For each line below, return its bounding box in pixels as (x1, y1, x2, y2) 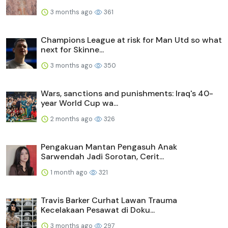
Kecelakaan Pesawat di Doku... (41, 204, 155, 215)
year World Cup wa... (41, 97, 118, 108)
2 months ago (49, 114, 94, 123)
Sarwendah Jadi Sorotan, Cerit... (41, 151, 164, 162)
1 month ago (49, 167, 89, 177)
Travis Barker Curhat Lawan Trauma (41, 194, 177, 206)
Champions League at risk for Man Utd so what (41, 34, 222, 45)
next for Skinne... (41, 44, 104, 55)
